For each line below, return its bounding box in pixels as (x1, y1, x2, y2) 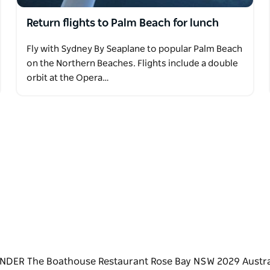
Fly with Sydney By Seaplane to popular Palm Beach (26, 44, 242, 54)
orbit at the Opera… (26, 73, 109, 83)
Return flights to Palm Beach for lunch (26, 17, 219, 29)
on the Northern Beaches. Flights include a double (26, 58, 238, 68)
